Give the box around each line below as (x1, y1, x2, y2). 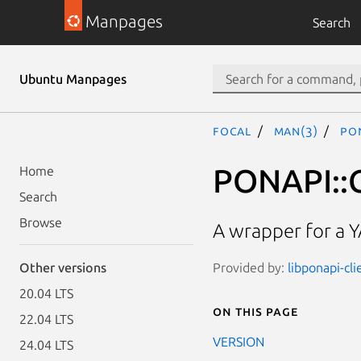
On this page (213, 303, 298, 318)
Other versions (19, 260, 106, 275)
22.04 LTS (19, 312, 73, 326)
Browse (19, 215, 62, 230)
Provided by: (213, 259, 288, 275)
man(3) (273, 123, 318, 138)
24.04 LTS (19, 338, 73, 352)
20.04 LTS (19, 286, 73, 301)
